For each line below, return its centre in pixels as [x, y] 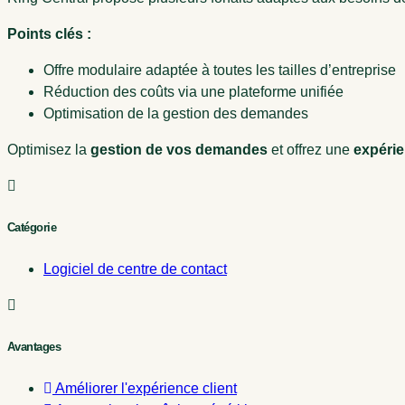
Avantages [34, 347]
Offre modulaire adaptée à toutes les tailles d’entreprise [220, 70]
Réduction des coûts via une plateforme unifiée [193, 91]
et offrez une [311, 149]
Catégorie [32, 227]
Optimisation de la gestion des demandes [176, 113]
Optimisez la [49, 149]
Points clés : [49, 33]
